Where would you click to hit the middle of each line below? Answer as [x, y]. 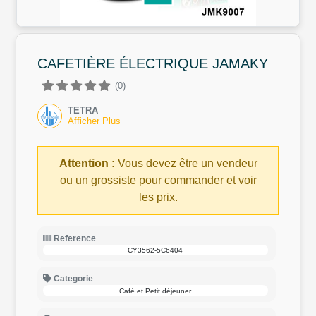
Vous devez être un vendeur [186, 163]
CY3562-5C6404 [156, 250]
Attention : [87, 163]
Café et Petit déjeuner [156, 291]
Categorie [72, 279]
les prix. [158, 197]
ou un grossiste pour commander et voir [158, 180]
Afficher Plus [94, 121]
